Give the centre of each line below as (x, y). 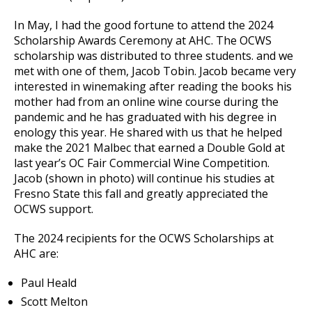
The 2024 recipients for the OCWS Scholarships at (144, 238)
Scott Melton (54, 301)
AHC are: (36, 253)
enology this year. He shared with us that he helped (148, 132)
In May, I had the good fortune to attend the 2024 (143, 25)
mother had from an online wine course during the (146, 101)
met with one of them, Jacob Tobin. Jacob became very (155, 71)
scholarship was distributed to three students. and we (154, 55)
